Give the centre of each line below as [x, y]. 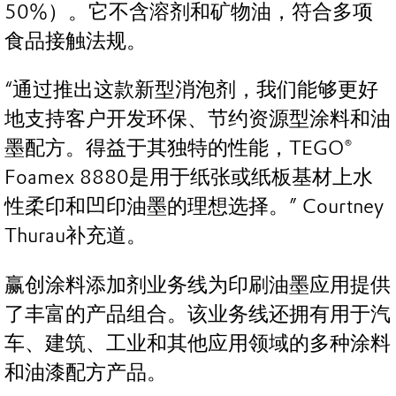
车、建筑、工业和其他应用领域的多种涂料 [198, 343]
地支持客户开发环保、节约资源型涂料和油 [198, 119]
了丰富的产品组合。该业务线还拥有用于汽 [198, 314]
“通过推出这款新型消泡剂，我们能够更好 [191, 90]
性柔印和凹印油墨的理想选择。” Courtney [194, 207]
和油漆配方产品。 [86, 372]
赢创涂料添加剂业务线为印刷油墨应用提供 [198, 285]
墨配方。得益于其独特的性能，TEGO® [179, 148]
